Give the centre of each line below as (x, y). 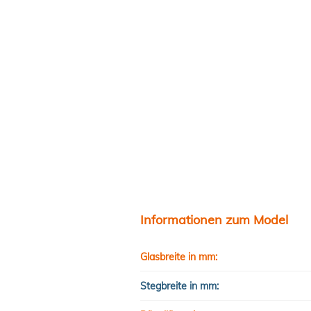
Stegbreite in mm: (179, 286)
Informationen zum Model (214, 220)
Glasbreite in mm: (179, 257)
